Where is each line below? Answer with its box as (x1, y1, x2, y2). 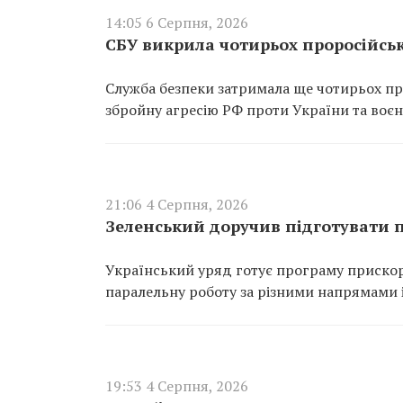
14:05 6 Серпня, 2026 (105, 13, 248, 32)
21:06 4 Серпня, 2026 (105, 194, 248, 214)
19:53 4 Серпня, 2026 (105, 376, 248, 396)
